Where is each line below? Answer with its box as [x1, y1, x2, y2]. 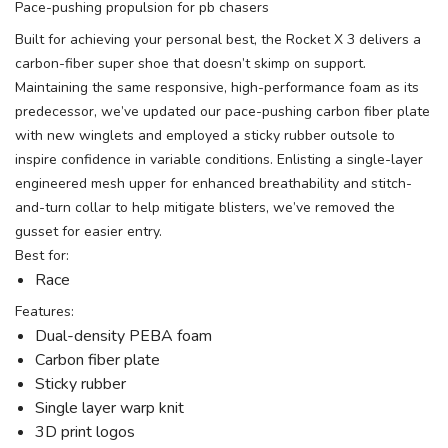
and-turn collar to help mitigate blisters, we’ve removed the [15, 198, 395, 218]
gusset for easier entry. [15, 222, 162, 242]
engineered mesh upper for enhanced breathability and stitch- [15, 174, 412, 194]
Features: [15, 302, 74, 322]
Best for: [15, 246, 69, 266]
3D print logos [35, 421, 135, 444]
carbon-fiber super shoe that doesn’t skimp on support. [15, 54, 366, 74]
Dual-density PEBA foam [35, 325, 212, 348]
